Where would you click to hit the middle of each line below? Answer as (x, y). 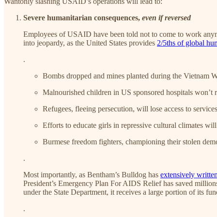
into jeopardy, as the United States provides (90, 43)
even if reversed (166, 18)
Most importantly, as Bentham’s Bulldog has (92, 175)
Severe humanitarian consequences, (83, 18)
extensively (178, 175)
